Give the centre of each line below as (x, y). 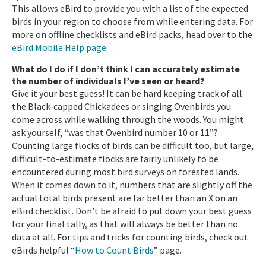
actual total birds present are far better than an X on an (125, 197)
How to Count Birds (114, 250)
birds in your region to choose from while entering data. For (132, 21)
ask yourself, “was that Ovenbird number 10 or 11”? (115, 132)
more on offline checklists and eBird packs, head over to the (132, 34)
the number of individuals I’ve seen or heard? (108, 80)
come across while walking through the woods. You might (128, 119)
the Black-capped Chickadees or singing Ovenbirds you (121, 106)
